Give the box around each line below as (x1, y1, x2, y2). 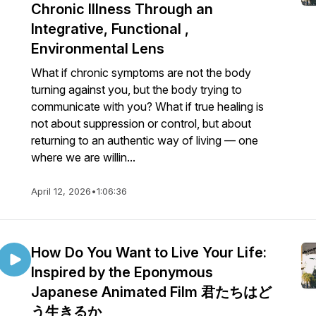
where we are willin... (31, 150, 135, 164)
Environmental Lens (31, 40, 164, 57)
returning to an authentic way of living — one (31, 133, 258, 147)
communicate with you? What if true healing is (31, 99, 264, 114)
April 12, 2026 (31, 186, 91, 197)
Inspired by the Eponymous (31, 264, 213, 281)
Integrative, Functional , (31, 20, 189, 37)
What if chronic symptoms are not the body (31, 66, 251, 80)
